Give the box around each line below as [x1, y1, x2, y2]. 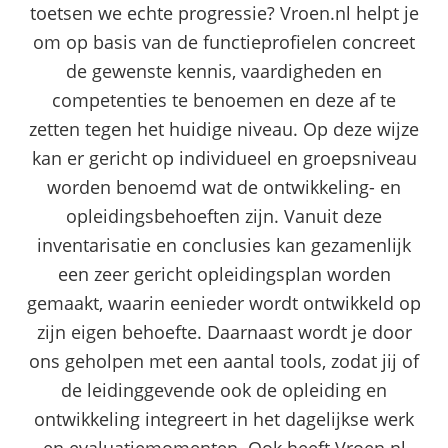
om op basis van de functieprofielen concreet [33, 29, 415, 54]
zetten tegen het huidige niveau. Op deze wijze [29, 116, 419, 141]
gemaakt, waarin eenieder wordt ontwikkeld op [27, 290, 421, 315]
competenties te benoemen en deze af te [52, 87, 396, 112]
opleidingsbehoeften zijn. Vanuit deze [66, 203, 382, 228]
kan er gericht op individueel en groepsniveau [31, 145, 417, 170]
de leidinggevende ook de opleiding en [61, 377, 387, 402]
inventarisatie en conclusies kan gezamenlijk [37, 232, 411, 257]
